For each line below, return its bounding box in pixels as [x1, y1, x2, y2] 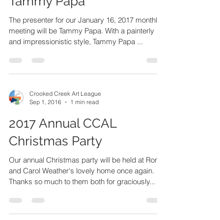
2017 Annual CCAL [9, 167, 116, 182]
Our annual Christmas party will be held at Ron [9, 206, 159, 216]
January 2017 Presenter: [9, 27, 148, 42]
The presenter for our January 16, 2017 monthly [9, 66, 161, 76]
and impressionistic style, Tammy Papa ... [9, 88, 143, 97]
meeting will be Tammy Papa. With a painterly [9, 77, 154, 86]
